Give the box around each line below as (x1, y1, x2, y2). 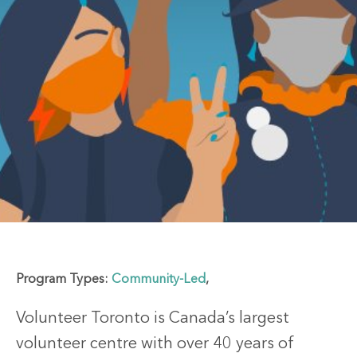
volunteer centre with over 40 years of (16, 336, 294, 353)
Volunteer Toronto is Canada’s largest (16, 311, 289, 328)
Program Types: (16, 273, 112, 287)
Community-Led (112, 273, 206, 287)
